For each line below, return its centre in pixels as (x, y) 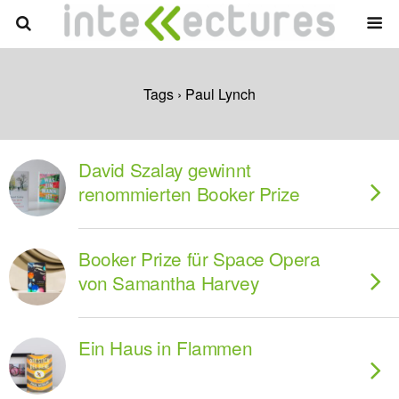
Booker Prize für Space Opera (199, 258)
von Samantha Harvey (169, 282)
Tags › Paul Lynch (199, 94)
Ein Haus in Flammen (166, 347)
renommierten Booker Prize (189, 193)
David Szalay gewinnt (165, 169)
